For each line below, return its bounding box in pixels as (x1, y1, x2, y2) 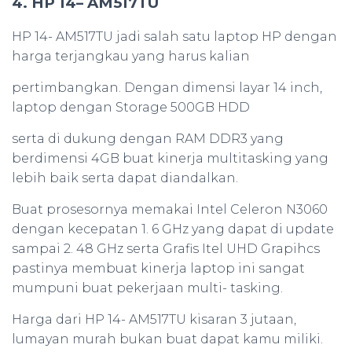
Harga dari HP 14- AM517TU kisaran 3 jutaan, (12, 312, 296, 328)
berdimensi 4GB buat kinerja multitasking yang (12, 151, 328, 167)
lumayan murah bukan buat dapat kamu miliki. (12, 332, 323, 347)
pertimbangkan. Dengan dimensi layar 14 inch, (12, 80, 322, 96)
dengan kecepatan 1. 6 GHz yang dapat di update (12, 222, 334, 237)
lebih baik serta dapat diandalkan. (12, 170, 238, 186)
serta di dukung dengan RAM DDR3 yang (12, 131, 284, 147)
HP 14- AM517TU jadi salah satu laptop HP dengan (12, 29, 337, 45)
